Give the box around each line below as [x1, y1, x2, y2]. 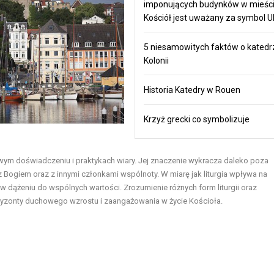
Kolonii [143, 55, 169, 65]
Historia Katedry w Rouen [143, 84, 240, 95]
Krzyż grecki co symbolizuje [143, 114, 250, 124]
